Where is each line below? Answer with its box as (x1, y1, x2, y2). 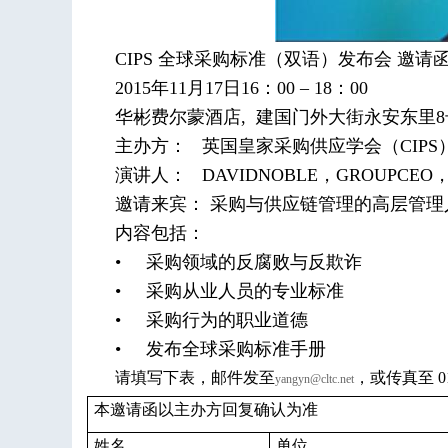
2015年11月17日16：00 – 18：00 (115, 78, 368, 98)
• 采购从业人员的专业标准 (115, 281, 344, 301)
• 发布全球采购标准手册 (115, 339, 326, 359)
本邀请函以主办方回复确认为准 (94, 401, 318, 418)
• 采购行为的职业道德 (115, 310, 308, 330)
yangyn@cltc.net (275, 372, 354, 386)
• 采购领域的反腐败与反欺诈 (115, 252, 362, 272)
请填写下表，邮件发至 (115, 369, 275, 386)
